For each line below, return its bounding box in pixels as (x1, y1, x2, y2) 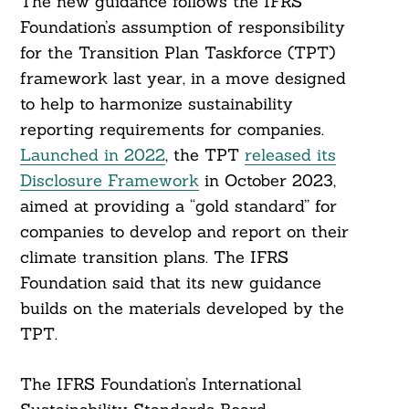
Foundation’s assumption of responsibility (19, 16, 345, 38)
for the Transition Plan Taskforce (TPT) (19, 42, 335, 64)
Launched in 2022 (19, 144, 165, 166)
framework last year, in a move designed (19, 68, 346, 89)
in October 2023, (198, 170, 336, 192)
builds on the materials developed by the (19, 298, 344, 320)
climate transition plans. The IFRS (19, 246, 288, 268)
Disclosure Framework (19, 170, 199, 192)
